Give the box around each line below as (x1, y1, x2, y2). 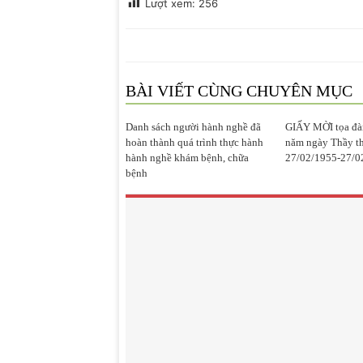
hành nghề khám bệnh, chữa (126, 152, 249, 164)
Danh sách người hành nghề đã (126, 121, 261, 134)
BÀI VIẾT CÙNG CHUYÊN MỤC (126, 82, 352, 100)
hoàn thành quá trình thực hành (126, 136, 263, 149)
